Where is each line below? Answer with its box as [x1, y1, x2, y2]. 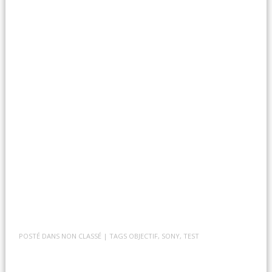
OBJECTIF [129, 231, 158, 240]
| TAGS [103, 231, 129, 240]
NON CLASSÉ [61, 231, 102, 240]
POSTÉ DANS [19, 231, 62, 240]
